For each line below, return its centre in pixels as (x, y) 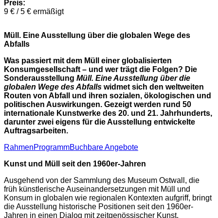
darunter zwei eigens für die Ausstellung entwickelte (100, 122)
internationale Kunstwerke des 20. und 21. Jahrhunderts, (108, 113)
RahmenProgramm (37, 147)
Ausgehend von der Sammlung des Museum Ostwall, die (102, 181)
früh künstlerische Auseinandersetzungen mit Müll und (97, 189)
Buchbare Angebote (104, 147)
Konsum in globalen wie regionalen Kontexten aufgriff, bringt (108, 198)
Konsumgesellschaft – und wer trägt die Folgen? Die (100, 70)
